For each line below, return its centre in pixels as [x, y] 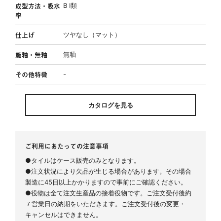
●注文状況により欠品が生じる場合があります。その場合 [109, 171]
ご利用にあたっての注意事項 [67, 146]
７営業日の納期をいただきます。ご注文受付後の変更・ [106, 203]
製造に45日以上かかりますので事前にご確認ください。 [106, 182]
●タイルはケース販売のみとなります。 [83, 160]
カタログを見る [110, 105]
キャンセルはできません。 [64, 214]
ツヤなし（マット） [92, 34]
